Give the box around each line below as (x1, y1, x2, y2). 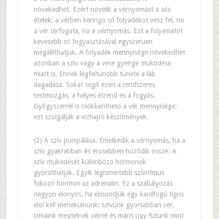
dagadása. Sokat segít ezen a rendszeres (33, 81, 155, 88)
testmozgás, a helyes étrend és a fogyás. (33, 91, 155, 99)
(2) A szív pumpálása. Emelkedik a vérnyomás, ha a (33, 136, 185, 144)
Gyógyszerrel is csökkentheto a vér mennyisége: (33, 102, 177, 110)
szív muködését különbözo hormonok (33, 158, 146, 166)
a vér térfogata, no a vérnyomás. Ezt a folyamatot (33, 27, 183, 35)
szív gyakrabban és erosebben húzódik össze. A (33, 147, 176, 155)
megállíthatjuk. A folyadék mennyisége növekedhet (33, 48, 185, 56)
